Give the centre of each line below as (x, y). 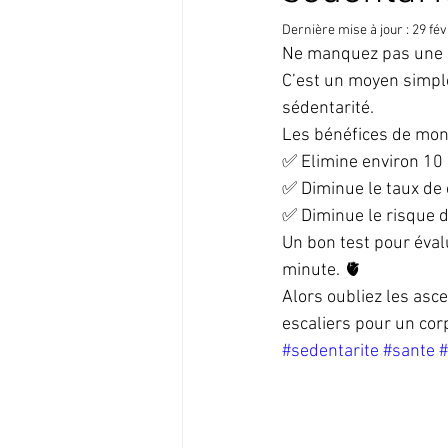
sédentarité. (330, 108)
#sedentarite (330, 351)
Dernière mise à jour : (347, 30)
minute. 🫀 (322, 270)
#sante (409, 351)
